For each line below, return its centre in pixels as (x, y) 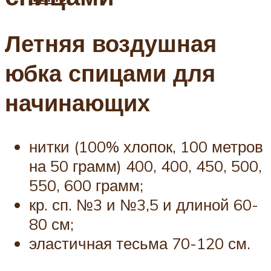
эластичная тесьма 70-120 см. (140, 243)
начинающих (77, 103)
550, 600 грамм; (86, 185)
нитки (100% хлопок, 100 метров (146, 146)
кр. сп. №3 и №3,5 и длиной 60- (144, 204)
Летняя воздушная (111, 44)
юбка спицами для (110, 73)
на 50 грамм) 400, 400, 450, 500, (145, 165)
